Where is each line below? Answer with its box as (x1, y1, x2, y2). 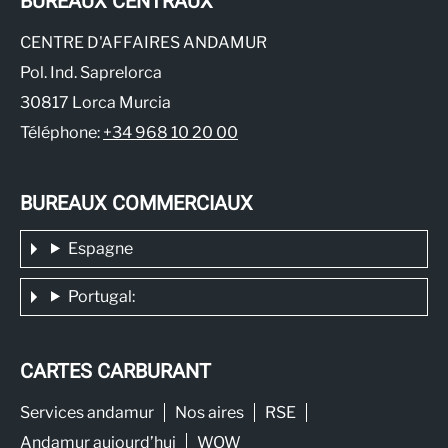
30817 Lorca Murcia (20, 92, 171, 112)
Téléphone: (20, 122, 103, 142)
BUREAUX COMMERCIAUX (20, 188, 253, 218)
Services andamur (20, 402, 154, 422)
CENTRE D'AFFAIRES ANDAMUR (20, 32, 267, 52)
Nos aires (175, 402, 244, 422)
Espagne (67, 238, 133, 258)
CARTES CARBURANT (20, 356, 211, 386)
